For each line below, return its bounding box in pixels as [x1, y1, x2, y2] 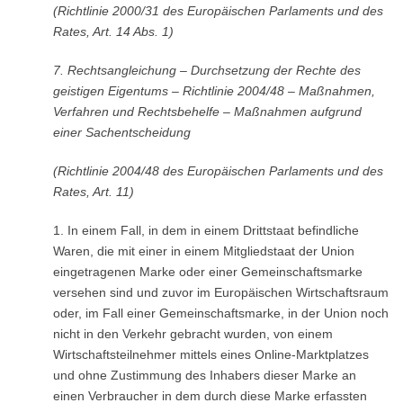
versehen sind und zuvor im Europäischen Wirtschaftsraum [52, 285, 389, 300]
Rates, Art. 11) [52, 184, 134, 199]
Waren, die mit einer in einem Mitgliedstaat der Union [52, 244, 354, 258]
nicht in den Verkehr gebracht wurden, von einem [52, 327, 333, 341]
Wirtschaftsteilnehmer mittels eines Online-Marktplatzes [52, 347, 369, 362]
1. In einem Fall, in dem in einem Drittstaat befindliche [52, 223, 359, 237]
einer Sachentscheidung [52, 125, 191, 139]
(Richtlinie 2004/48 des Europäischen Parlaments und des [52, 164, 383, 178]
